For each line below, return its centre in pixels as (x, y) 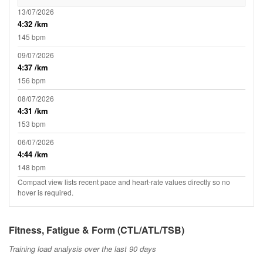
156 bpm (32, 80)
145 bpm (32, 36)
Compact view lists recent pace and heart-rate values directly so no (124, 181)
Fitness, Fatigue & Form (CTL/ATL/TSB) (97, 230)
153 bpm (32, 123)
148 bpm (32, 167)
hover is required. (45, 192)
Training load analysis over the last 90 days (82, 248)
